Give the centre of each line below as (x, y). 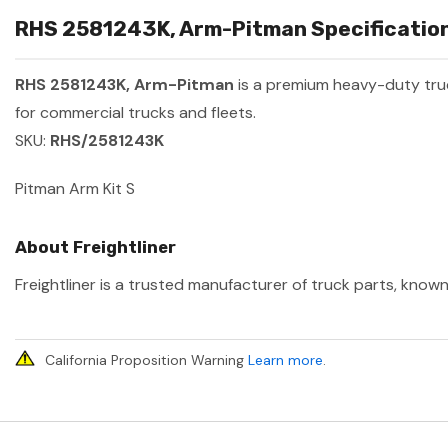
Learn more (285, 360)
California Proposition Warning (146, 360)
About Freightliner (95, 247)
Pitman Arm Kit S (75, 189)
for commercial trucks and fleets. (135, 113)
